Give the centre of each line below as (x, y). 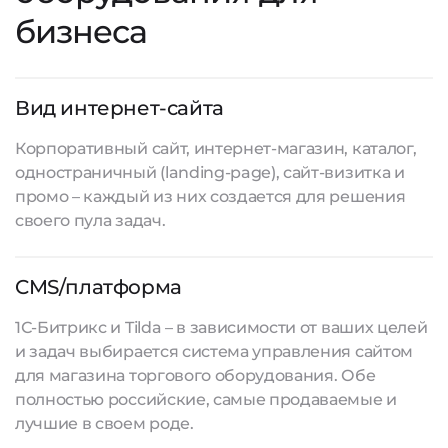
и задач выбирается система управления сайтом (214, 351)
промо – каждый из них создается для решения (210, 196)
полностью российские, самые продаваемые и (206, 399)
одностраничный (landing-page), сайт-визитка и (210, 172)
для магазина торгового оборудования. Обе (195, 375)
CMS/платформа (98, 287)
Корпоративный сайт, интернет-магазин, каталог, (216, 148)
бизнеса (81, 31)
